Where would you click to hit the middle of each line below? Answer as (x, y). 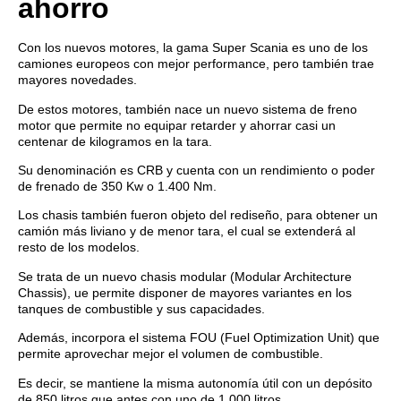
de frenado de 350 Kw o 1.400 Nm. (121, 187)
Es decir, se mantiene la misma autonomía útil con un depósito (195, 383)
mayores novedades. (79, 80)
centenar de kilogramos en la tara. (115, 141)
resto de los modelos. (82, 247)
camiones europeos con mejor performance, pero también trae (196, 64)
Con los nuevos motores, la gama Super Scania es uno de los (193, 48)
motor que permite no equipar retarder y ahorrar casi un (177, 125)
